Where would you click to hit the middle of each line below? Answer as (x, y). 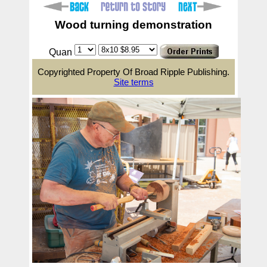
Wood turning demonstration (133, 25)
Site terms (133, 82)
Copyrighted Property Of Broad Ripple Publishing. (133, 72)
